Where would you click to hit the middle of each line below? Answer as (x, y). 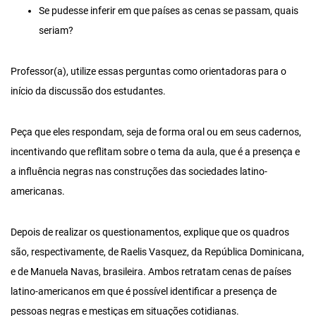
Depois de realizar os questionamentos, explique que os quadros (150, 233)
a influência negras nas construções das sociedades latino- (139, 172)
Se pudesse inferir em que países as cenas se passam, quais (169, 11)
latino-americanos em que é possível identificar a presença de (144, 292)
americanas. (38, 192)
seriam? (56, 31)
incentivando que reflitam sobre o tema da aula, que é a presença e (155, 152)
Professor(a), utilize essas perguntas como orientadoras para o (148, 72)
